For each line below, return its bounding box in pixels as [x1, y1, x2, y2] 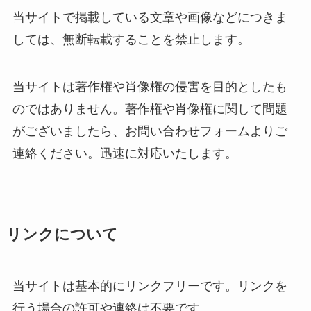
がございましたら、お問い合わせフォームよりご [12, 124, 287, 138]
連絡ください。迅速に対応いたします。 [12, 146, 237, 160]
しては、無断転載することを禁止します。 [12, 33, 250, 47]
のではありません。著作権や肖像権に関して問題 [12, 101, 287, 116]
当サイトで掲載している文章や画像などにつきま [12, 10, 287, 25]
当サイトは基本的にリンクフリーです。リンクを [12, 278, 287, 293]
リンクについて [6, 226, 118, 243]
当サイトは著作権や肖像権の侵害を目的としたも [12, 79, 287, 94]
